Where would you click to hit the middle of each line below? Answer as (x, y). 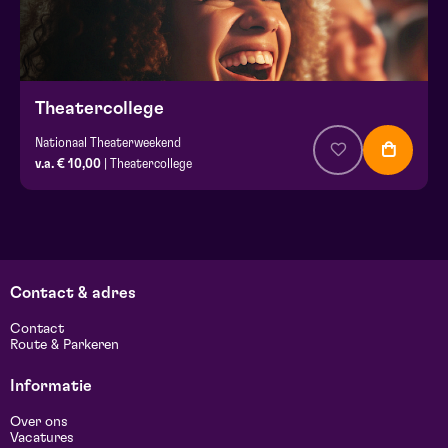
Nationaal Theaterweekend (108, 143)
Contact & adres (73, 293)
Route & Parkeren (64, 345)
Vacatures (42, 438)
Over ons (39, 422)
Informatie (51, 386)
